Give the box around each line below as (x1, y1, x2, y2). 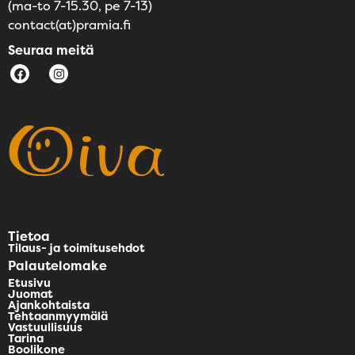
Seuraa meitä (8, 41, 94, 59)
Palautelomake (8, 257, 107, 275)
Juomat (8, 286, 53, 303)
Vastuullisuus (8, 319, 82, 336)
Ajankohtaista (8, 297, 90, 314)
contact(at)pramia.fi (8, 16, 131, 34)
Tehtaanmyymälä (8, 308, 108, 325)
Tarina (8, 330, 44, 347)
